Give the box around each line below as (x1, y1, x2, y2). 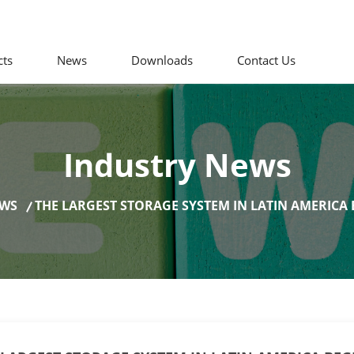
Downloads (131, 52, 193, 68)
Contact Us (237, 52, 296, 68)
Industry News (62, 142, 292, 186)
